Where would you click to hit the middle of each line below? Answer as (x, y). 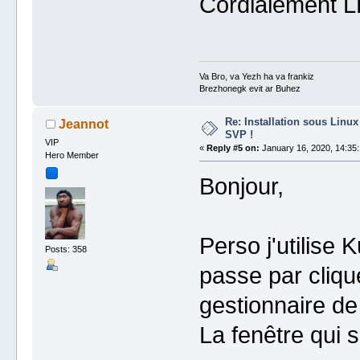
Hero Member (72, 155)
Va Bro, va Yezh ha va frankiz (256, 76)
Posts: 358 (66, 250)
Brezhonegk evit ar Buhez (250, 88)
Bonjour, (241, 186)
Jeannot (83, 124)
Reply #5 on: (233, 147)
